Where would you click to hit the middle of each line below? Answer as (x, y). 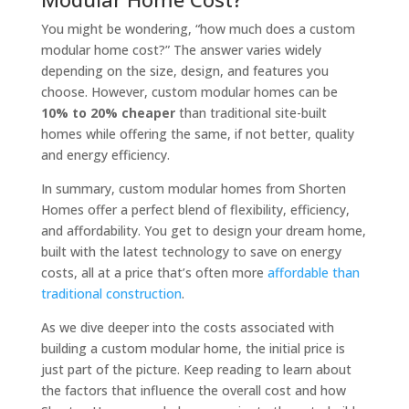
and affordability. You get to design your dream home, (203, 231)
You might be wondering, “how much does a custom (198, 29)
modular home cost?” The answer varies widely (181, 50)
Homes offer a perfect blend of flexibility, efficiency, (195, 210)
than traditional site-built (251, 113)
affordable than (313, 273)
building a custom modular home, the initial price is (193, 349)
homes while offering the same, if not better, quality (197, 134)
